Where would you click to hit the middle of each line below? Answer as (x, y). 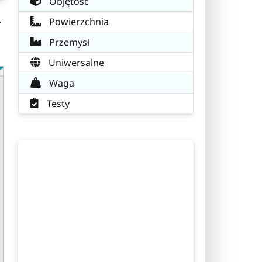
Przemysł (68, 42)
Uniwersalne (75, 62)
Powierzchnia (78, 21)
